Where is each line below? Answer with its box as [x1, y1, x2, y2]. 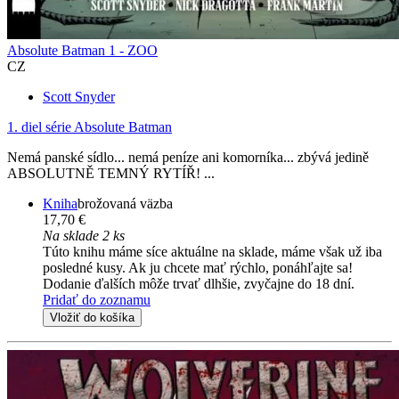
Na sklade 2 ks [43, 228, 125, 244]
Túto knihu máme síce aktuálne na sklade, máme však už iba [43, 244, 382, 260]
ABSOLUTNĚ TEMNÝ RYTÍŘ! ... [7, 166, 215, 182]
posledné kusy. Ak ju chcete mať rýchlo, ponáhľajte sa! [43, 260, 353, 276]
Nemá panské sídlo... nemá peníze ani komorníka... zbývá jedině [7, 150, 369, 166]
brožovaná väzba [77, 196, 173, 212]
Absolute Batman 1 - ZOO [7, 43, 158, 59]
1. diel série [7, 119, 71, 135]
